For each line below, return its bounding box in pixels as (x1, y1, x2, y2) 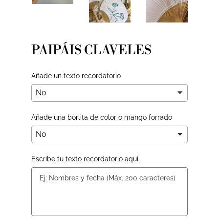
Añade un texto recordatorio (31, 71, 121, 80)
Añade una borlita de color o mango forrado (31, 113, 172, 121)
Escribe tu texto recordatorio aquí (31, 154, 138, 163)
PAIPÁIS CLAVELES (31, 42, 152, 58)
